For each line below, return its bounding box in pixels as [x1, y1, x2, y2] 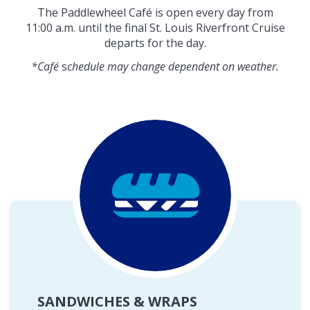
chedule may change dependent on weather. [67, 58, 279, 74]
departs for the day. [104, 35, 206, 51]
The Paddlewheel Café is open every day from [37, 4, 273, 20]
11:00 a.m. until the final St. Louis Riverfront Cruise [25, 19, 285, 35]
